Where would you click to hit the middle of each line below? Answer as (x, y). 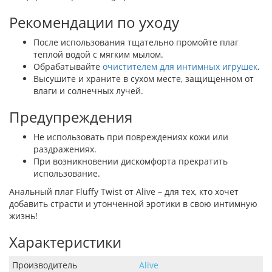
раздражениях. (65, 149)
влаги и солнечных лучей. (88, 91)
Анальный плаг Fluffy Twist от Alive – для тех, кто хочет (124, 192)
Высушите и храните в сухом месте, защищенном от (144, 79)
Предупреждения (71, 117)
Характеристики (65, 242)
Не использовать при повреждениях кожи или (131, 137)
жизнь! (23, 216)
